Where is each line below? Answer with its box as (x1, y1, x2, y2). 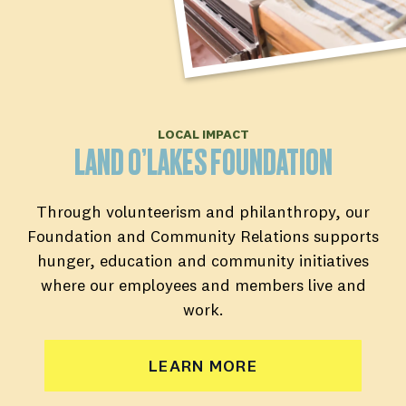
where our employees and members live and (40, 274, 366, 295)
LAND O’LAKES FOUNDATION (73, 142, 333, 182)
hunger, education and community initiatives (37, 249, 369, 271)
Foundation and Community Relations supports (27, 225, 379, 246)
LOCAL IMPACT (157, 125, 249, 142)
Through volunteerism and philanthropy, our (36, 200, 370, 222)
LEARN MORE (149, 354, 257, 376)
